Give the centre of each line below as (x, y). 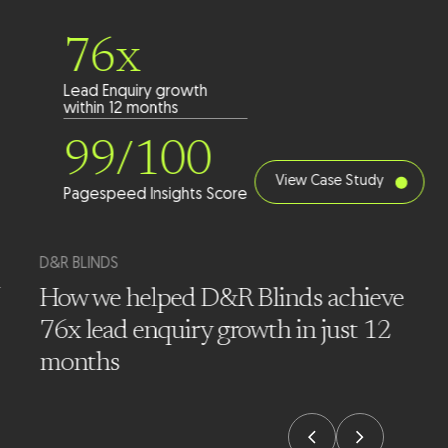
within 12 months (121, 109)
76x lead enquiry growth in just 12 (215, 332)
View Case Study (329, 182)
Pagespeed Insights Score (155, 195)
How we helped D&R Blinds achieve (221, 300)
